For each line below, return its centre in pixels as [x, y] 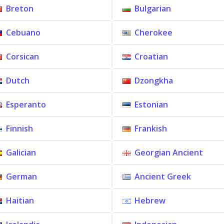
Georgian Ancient [169, 152]
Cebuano [23, 32]
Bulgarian [153, 8]
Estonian [151, 104]
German [21, 176]
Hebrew [150, 200]
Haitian [20, 200]
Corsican [22, 56]
